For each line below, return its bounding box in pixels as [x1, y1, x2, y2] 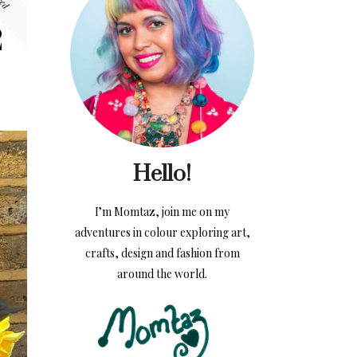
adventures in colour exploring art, [74, 225, 250, 241]
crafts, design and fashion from [84, 245, 240, 261]
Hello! [133, 160, 191, 189]
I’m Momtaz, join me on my [95, 204, 229, 220]
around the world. [117, 266, 207, 282]
